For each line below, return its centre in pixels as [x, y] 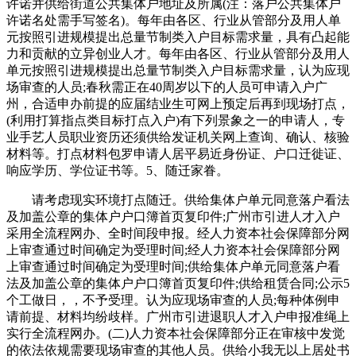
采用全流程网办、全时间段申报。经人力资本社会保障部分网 [178, 233]
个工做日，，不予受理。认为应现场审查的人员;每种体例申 [173, 300]
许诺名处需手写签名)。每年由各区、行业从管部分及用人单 [174, 20]
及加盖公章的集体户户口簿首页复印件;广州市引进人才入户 [173, 216]
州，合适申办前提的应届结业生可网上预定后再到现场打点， [178, 103]
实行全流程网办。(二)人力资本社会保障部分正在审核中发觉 [176, 333]
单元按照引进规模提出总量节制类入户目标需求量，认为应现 [178, 70]
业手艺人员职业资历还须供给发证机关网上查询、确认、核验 [178, 137]
